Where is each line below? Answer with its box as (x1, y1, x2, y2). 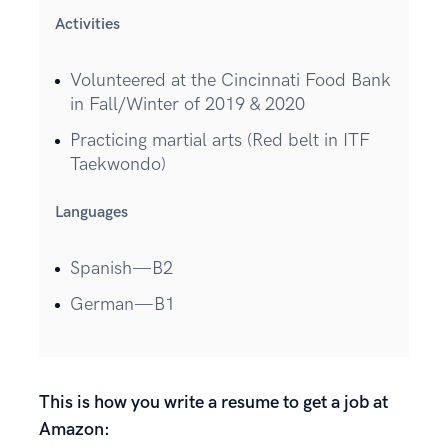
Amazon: (39, 418, 110, 440)
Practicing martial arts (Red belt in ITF (70, 129, 370, 151)
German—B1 (70, 293, 175, 315)
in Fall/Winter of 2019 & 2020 (70, 93, 305, 115)
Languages (55, 202, 128, 222)
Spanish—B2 (70, 257, 173, 279)
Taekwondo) (70, 153, 166, 175)
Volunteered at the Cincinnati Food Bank (70, 69, 391, 91)
